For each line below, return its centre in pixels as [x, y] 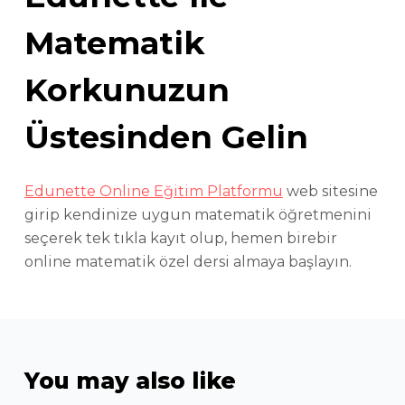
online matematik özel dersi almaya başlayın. [188, 261]
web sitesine [330, 191]
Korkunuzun [127, 90]
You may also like [130, 380]
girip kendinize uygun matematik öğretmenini [198, 214]
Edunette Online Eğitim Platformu [153, 191]
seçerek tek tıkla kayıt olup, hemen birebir [180, 238]
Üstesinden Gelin [166, 137]
